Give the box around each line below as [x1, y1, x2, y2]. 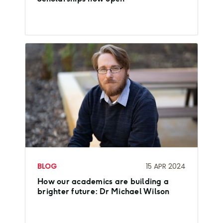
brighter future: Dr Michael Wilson [37, 187, 170, 197]
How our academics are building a [37, 177, 169, 187]
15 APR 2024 [146, 161, 186, 171]
